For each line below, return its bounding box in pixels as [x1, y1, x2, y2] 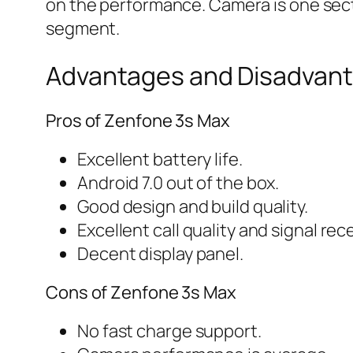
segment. [46, 17, 121, 41]
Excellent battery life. [77, 147, 243, 171]
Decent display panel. [77, 241, 243, 266]
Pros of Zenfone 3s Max [46, 108, 230, 132]
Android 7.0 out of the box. [77, 170, 280, 195]
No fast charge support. [77, 318, 262, 343]
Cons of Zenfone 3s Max [46, 280, 236, 304]
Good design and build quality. [77, 194, 308, 218]
